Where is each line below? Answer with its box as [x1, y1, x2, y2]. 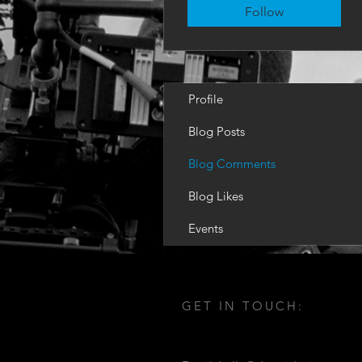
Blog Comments [188, 156, 276, 171]
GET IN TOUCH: [182, 298, 304, 314]
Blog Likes [188, 188, 243, 204]
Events [188, 221, 223, 236]
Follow [245, 4, 284, 19]
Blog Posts [188, 124, 245, 139]
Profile [188, 91, 223, 107]
